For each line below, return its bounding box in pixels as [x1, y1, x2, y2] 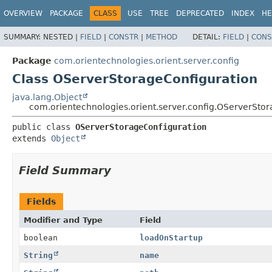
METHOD [146, 32, 177, 41]
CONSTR [109, 32, 138, 41]
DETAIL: [192, 32, 223, 41]
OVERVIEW [4, 9, 42, 18]
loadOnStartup [139, 233, 203, 242]
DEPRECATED [176, 9, 224, 18]
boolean [24, 233, 58, 242]
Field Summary [19, 163, 111, 177]
